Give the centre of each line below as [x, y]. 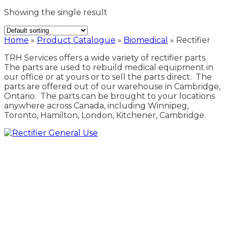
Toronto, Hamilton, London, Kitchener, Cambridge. [105, 115]
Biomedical [146, 40]
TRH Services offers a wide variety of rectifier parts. [106, 58]
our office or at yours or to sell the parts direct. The [108, 77]
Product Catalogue [76, 40]
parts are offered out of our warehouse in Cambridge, [112, 86]
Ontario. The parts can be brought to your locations [109, 96]
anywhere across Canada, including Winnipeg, [96, 105]
